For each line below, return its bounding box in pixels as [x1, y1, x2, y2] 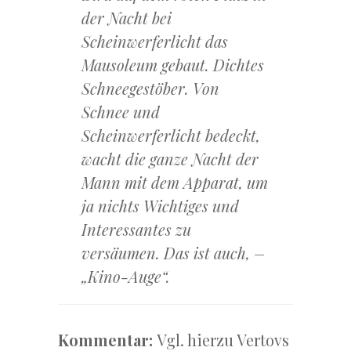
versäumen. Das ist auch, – [81, 242, 266, 264]
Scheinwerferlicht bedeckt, [81, 125, 260, 147]
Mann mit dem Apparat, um [81, 172, 268, 194]
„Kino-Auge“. [81, 266, 170, 288]
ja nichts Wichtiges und [81, 195, 239, 217]
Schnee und [81, 101, 160, 123]
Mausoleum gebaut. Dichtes [81, 54, 264, 76]
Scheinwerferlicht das [81, 31, 228, 52]
